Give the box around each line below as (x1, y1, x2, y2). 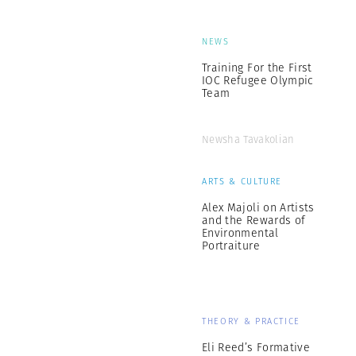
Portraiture (202, 238, 260, 253)
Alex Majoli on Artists (202, 199, 315, 215)
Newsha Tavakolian (202, 132, 295, 147)
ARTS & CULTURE (202, 175, 283, 188)
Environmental (202, 225, 279, 241)
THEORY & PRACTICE (202, 315, 301, 327)
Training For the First (202, 60, 312, 75)
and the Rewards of (202, 212, 306, 228)
